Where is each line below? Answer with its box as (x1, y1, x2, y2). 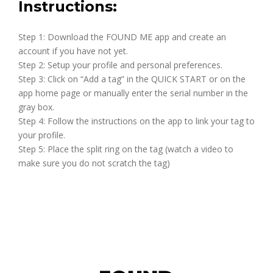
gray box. (18, 101, 54, 113)
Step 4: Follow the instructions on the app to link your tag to (18, 115, 255, 127)
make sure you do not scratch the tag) (18, 157, 170, 169)
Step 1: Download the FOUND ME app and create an (18, 31, 226, 43)
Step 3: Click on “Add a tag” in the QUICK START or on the (18, 73, 246, 85)
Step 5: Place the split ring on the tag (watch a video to (18, 143, 233, 155)
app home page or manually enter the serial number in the (18, 87, 248, 99)
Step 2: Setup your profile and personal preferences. (18, 59, 222, 71)
